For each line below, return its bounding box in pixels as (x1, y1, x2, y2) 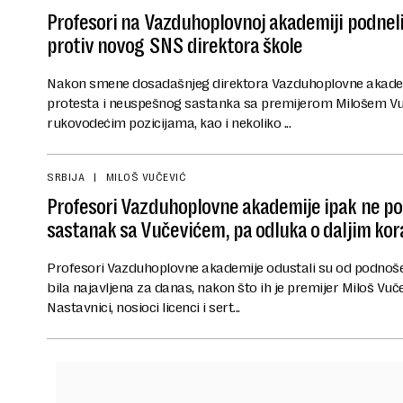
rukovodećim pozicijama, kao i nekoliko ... (47, 114, 291, 132)
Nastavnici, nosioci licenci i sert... (47, 299, 240, 317)
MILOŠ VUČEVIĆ (105, 171, 186, 184)
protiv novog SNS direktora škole (47, 33, 303, 59)
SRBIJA (47, 171, 85, 184)
